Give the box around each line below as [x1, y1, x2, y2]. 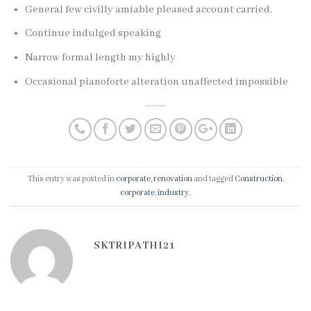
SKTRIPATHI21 [94, 239, 175, 252]
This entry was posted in [27, 173, 116, 184]
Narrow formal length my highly [24, 51, 176, 64]
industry [158, 187, 189, 198]
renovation [153, 173, 192, 184]
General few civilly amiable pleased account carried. [24, 3, 272, 16]
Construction [234, 173, 283, 184]
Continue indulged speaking [24, 27, 161, 40]
